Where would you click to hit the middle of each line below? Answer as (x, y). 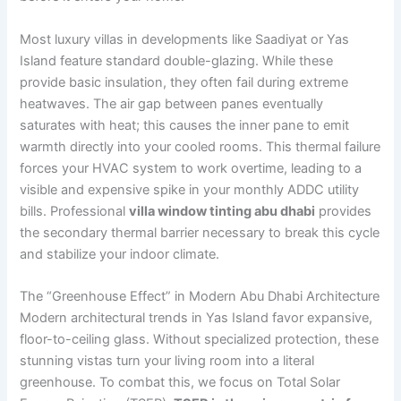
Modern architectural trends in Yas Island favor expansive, (196, 317)
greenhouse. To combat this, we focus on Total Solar (180, 382)
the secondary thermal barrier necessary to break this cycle (200, 232)
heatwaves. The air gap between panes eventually (172, 103)
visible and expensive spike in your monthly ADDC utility (190, 189)
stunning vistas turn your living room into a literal (167, 360)
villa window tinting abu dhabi (222, 211)
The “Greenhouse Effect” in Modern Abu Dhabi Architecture (200, 296)
